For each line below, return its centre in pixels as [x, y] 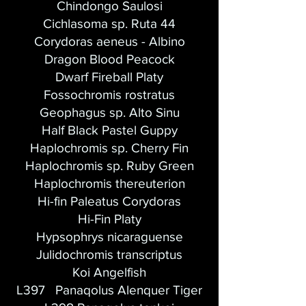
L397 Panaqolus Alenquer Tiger [109, 290]
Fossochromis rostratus [109, 95]
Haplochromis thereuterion [109, 183]
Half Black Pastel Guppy [109, 130]
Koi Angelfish [109, 272]
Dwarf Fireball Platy [109, 77]
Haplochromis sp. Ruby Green [109, 166]
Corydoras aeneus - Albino [109, 41]
